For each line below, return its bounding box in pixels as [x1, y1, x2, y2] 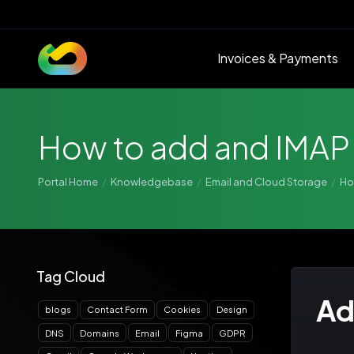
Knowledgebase [111, 175, 193, 188]
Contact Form [87, 304, 148, 314]
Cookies [164, 304, 201, 314]
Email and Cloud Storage [205, 175, 327, 188]
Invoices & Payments [217, 50, 338, 66]
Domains [80, 327, 119, 338]
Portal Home [38, 175, 98, 188]
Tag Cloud [32, 267, 105, 285]
